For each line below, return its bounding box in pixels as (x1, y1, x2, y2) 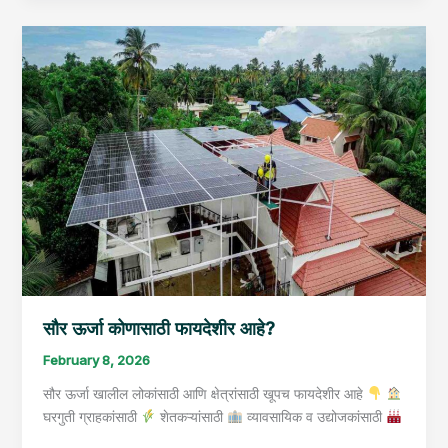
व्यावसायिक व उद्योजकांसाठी (243, 407, 387, 425)
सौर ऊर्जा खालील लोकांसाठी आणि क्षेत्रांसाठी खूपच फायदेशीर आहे (42, 384, 367, 402)
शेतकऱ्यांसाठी (156, 407, 228, 425)
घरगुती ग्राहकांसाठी (42, 407, 141, 425)
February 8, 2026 (42, 351, 150, 368)
